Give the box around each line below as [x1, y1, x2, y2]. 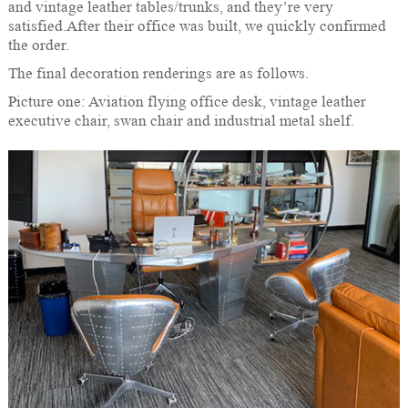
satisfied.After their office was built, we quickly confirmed [7, 17, 386, 35]
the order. [7, 36, 69, 54]
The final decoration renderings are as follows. [7, 65, 309, 82]
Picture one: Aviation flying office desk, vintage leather [7, 93, 366, 110]
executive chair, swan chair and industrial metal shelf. [7, 112, 354, 129]
